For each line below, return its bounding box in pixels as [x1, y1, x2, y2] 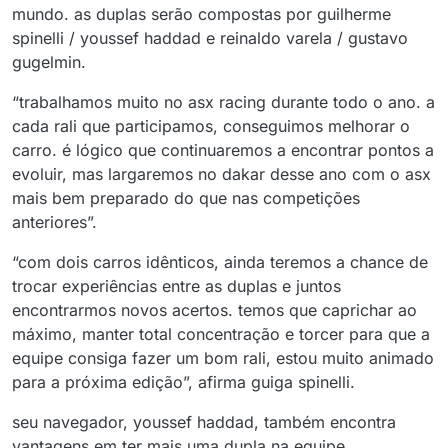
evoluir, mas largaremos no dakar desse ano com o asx [12, 164, 431, 185]
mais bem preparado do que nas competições [12, 188, 360, 209]
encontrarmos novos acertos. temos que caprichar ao [12, 300, 417, 321]
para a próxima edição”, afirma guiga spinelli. [12, 372, 355, 393]
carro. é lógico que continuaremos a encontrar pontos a [12, 140, 434, 161]
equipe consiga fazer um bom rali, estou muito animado [12, 348, 434, 369]
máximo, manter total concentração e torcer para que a [12, 324, 430, 345]
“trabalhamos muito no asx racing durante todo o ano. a [12, 92, 435, 113]
